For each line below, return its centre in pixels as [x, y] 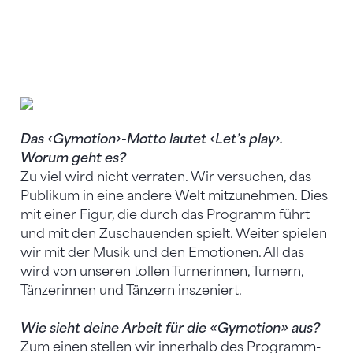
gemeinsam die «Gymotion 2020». [121, 91]
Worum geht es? [73, 158]
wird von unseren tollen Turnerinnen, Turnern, [162, 271]
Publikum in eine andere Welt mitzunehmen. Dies [174, 195]
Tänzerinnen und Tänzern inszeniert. [131, 290]
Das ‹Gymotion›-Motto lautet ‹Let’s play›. [151, 139]
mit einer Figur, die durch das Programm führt [165, 214]
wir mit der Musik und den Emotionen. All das [162, 252]
